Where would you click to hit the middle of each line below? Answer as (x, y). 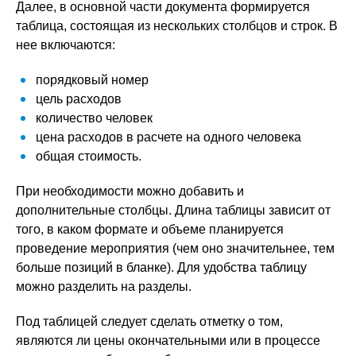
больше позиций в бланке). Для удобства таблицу (161, 267)
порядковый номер (92, 80)
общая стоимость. (89, 156)
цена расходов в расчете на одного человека (168, 137)
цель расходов (79, 99)
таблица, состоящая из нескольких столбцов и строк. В (177, 26)
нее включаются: (66, 45)
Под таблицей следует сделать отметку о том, (149, 321)
